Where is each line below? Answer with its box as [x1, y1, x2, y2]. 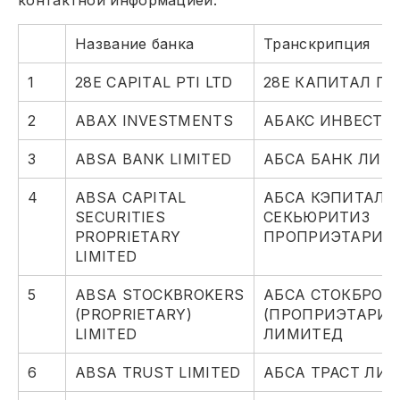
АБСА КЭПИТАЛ [263, 188, 386, 207]
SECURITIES [75, 208, 166, 227]
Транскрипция [263, 35, 371, 54]
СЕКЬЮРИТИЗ [263, 208, 370, 227]
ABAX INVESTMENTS [75, 112, 233, 130]
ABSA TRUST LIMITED [75, 363, 241, 382]
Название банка [75, 35, 195, 54]
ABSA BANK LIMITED [75, 150, 232, 169]
